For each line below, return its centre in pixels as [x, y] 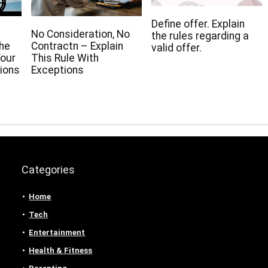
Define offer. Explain [198, 24]
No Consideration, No [80, 34]
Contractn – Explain [77, 46]
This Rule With [65, 58]
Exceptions [57, 70]
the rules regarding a [200, 36]
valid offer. [176, 48]
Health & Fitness [61, 251]
